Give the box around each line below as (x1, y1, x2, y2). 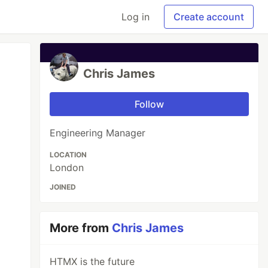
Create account (173, 11, 244, 23)
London (50, 162, 84, 173)
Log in (121, 11, 150, 23)
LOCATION (50, 150, 87, 159)
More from (50, 221, 112, 235)
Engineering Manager (50, 127, 146, 139)
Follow (135, 98, 165, 110)
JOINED (50, 182, 77, 191)
